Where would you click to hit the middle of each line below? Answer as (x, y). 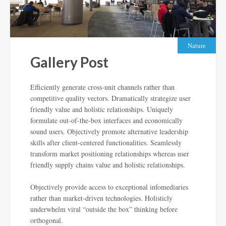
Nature (197, 46)
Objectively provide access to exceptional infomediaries (109, 187)
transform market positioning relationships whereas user (110, 154)
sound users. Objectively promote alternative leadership (109, 132)
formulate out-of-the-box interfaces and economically (106, 121)
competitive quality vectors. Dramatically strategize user (110, 98)
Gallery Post (69, 62)
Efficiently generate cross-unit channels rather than (102, 87)
